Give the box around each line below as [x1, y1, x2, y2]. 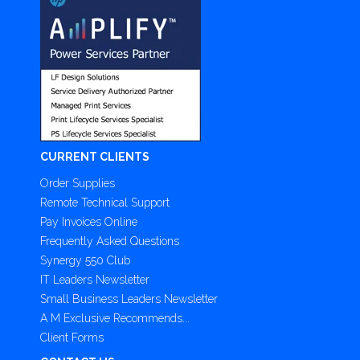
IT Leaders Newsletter [40, 272, 149, 286]
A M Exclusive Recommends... [40, 311, 190, 325]
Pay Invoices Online [40, 215, 137, 228]
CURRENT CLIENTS [40, 149, 149, 163]
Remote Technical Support [40, 195, 170, 209]
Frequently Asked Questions [40, 234, 179, 247]
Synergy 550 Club [40, 253, 130, 267]
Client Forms [40, 330, 104, 344]
